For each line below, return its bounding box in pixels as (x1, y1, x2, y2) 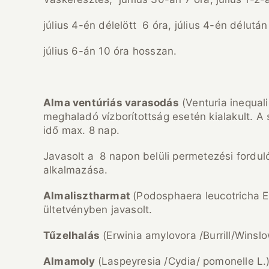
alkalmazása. (43, 163, 108, 176)
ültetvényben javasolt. (43, 203, 153, 216)
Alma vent (43, 96, 96, 109)
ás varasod (110, 96, 167, 109)
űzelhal (49, 229, 88, 241)
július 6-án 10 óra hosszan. (43, 44, 177, 57)
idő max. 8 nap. (43, 124, 119, 136)
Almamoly (43, 255, 98, 267)
